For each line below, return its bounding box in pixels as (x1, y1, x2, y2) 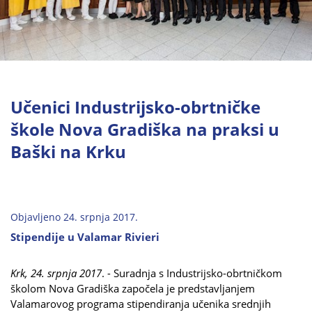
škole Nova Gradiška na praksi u (10, 117, 279, 141)
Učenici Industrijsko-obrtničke (10, 95, 260, 118)
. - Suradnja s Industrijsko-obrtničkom (102, 265, 282, 280)
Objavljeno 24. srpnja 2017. (10, 210, 138, 224)
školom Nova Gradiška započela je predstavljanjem (10, 281, 255, 295)
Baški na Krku (10, 139, 126, 163)
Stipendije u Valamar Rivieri (10, 229, 159, 244)
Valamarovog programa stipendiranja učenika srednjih (10, 296, 271, 311)
